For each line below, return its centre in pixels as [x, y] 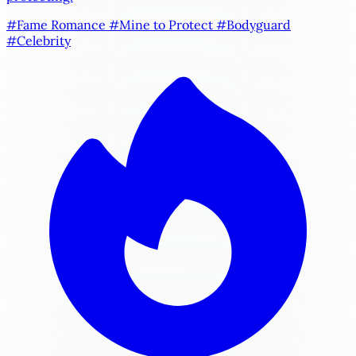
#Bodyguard [252, 24]
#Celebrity [39, 40]
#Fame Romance [56, 24]
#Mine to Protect [159, 24]
